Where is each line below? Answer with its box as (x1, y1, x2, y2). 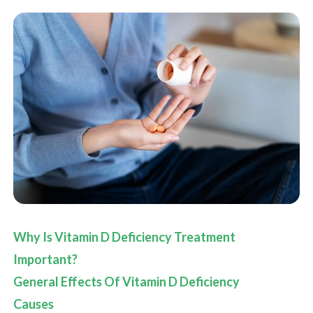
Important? (13, 252, 78, 268)
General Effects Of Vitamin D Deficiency (13, 274, 240, 290)
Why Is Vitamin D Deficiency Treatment (13, 229, 235, 245)
